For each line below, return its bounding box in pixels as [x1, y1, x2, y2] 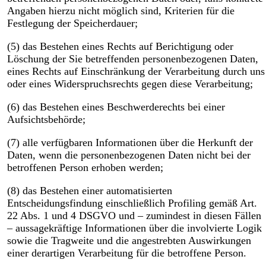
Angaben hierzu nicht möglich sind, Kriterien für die [7, 5, 235, 17]
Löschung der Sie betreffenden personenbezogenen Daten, [7, 53, 258, 65]
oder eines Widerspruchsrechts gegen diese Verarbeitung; [7, 78, 253, 90]
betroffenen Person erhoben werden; [7, 161, 163, 174]
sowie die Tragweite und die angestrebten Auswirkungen [7, 235, 251, 247]
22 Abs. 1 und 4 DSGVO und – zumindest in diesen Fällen [7, 210, 261, 222]
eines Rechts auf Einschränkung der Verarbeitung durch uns [7, 65, 265, 78]
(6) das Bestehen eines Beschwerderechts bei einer [7, 101, 225, 113]
